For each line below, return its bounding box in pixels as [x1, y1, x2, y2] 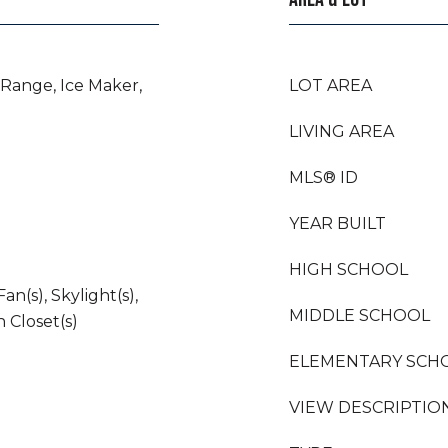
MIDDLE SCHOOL [289, 306, 430, 325]
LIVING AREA [289, 122, 394, 141]
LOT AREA [289, 76, 372, 95]
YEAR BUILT [289, 214, 386, 233]
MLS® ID [289, 168, 358, 187]
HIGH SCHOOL [289, 260, 408, 279]
